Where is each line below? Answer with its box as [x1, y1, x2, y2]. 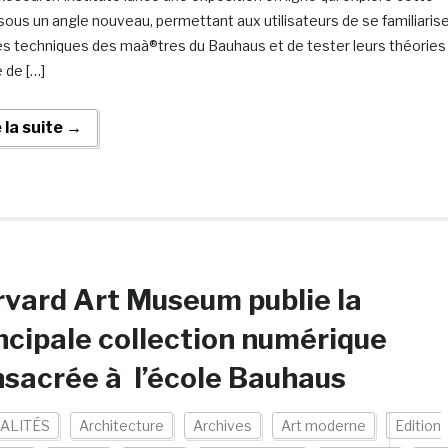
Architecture [78, 417, 164, 434]
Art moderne [280, 417, 366, 434]
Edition [394, 417, 441, 434]
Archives [192, 417, 252, 434]
